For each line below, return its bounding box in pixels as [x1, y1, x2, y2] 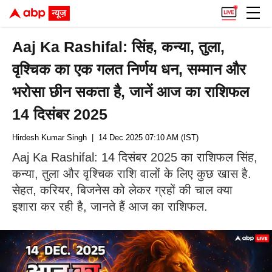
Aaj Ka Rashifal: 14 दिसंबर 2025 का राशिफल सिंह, [12, 151, 257, 164]
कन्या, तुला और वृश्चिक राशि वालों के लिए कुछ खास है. [12, 167, 251, 180]
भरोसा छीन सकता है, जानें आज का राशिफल [12, 83, 250, 100]
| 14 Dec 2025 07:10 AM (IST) [87, 133, 199, 142]
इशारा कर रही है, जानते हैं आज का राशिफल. [12, 200, 208, 213]
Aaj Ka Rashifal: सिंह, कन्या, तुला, [12, 38, 225, 55]
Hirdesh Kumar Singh [12, 133, 87, 142]
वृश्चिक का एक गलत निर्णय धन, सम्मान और [12, 61, 246, 78]
